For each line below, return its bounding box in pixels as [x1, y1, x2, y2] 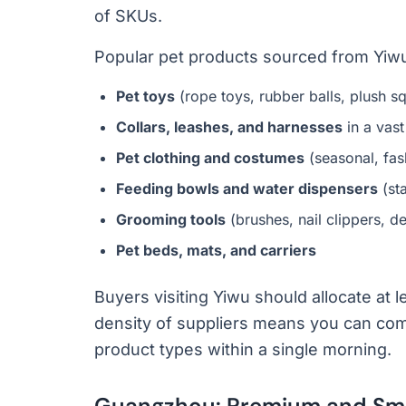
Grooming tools [116, 210, 226, 228]
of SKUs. [94, 6, 162, 25]
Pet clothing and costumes [116, 149, 304, 167]
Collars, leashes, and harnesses [116, 118, 343, 136]
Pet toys [116, 87, 175, 105]
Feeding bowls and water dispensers [116, 179, 378, 198]
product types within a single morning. [94, 340, 391, 359]
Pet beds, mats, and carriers [116, 241, 316, 259]
